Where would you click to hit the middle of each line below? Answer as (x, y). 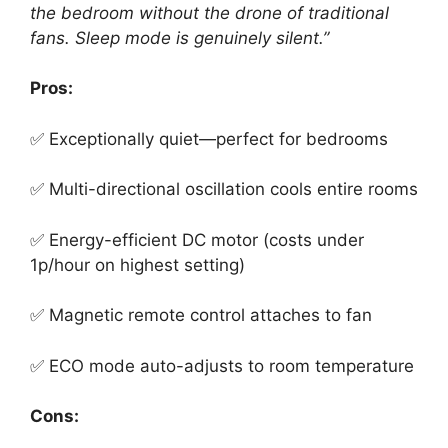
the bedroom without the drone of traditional (209, 12)
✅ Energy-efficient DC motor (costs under (197, 239)
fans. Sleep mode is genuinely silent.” (179, 37)
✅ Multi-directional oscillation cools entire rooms (224, 189)
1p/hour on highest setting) (137, 264)
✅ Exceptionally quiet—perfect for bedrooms (209, 138)
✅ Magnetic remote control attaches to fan (201, 315)
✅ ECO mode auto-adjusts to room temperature (222, 365)
